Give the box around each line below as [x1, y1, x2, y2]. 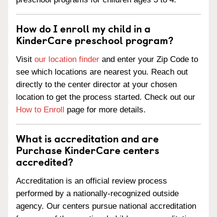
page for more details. [64, 105, 146, 114]
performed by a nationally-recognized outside [16, 188, 179, 198]
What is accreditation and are [16, 130, 159, 146]
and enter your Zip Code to [99, 55, 198, 64]
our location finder [34, 55, 99, 64]
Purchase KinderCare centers [16, 142, 159, 157]
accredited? [16, 154, 73, 169]
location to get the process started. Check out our [16, 93, 195, 102]
